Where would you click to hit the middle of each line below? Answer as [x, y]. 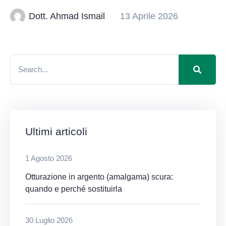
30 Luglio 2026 [49, 220]
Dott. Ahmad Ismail [67, 16]
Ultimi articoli [56, 131]
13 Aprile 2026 [149, 16]
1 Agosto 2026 [49, 158]
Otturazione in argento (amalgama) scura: [99, 177]
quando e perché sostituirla [74, 189]
